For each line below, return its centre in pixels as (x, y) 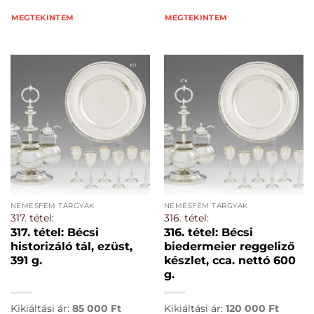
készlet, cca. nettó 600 (230, 261)
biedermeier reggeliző (229, 247)
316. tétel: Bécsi (208, 233)
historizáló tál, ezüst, (71, 247)
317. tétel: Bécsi (54, 233)
